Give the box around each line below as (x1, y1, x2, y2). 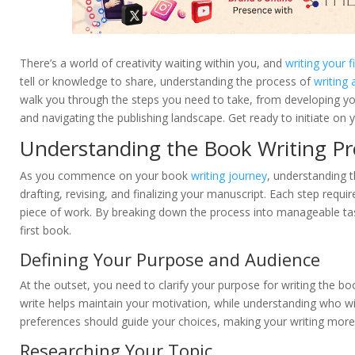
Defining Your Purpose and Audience (20, 247, 320, 272)
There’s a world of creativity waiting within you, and (20, 55, 285, 71)
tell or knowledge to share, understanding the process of (20, 74, 314, 90)
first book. (20, 223, 71, 239)
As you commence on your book (20, 168, 191, 184)
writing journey (191, 168, 267, 184)
